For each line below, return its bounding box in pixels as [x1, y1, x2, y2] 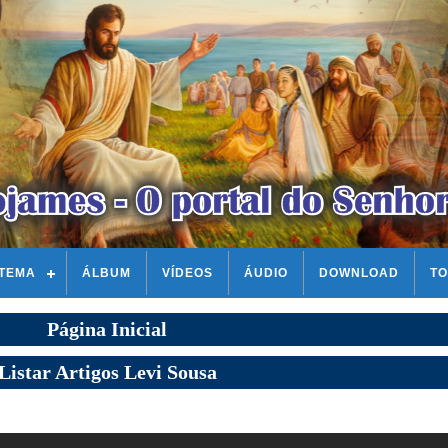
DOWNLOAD [319, 266, 399, 280]
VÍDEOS [162, 266, 213, 280]
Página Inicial [47, 318, 168, 340]
